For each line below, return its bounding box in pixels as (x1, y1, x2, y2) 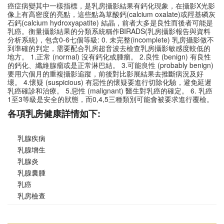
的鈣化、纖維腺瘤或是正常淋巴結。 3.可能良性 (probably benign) (7, 59, 213, 70)
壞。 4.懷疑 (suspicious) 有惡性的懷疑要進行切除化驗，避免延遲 (7, 76, 211, 87)
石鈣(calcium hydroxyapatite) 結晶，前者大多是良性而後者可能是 (7, 17, 213, 27)
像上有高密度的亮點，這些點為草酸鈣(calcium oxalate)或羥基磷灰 (7, 8, 215, 19)
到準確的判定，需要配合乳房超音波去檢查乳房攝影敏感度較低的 (7, 42, 210, 53)
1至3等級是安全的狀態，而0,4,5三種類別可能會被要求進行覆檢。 (7, 93, 213, 104)
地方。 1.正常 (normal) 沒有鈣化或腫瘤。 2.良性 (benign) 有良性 (7, 51, 211, 61)
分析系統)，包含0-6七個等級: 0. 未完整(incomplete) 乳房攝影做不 (7, 34, 214, 44)
